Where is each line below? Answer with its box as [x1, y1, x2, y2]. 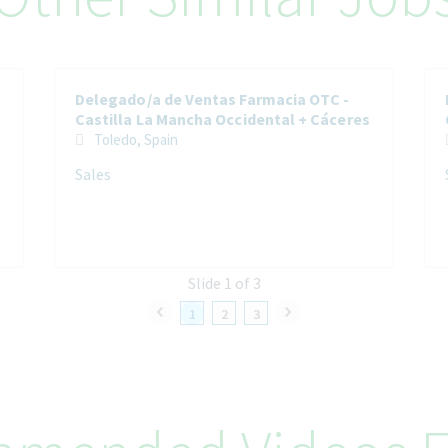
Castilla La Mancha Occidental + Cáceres [75, 108, 370, 129]
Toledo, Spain [144, 129, 178, 149]
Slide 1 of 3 [187, 272, 261, 293]
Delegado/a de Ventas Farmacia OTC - [75, 88, 350, 109]
